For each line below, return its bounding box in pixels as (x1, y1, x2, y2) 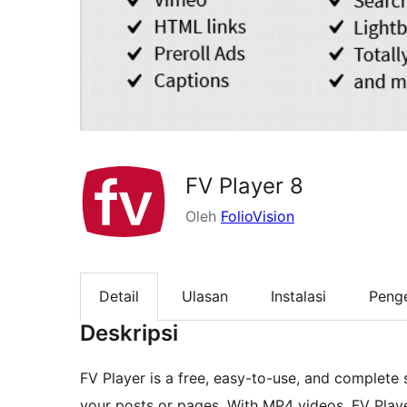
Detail (99, 287, 139, 306)
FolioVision (221, 207, 294, 226)
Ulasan (182, 287, 228, 306)
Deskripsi (80, 319, 178, 346)
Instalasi (271, 287, 326, 306)
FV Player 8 (185, 173, 303, 200)
